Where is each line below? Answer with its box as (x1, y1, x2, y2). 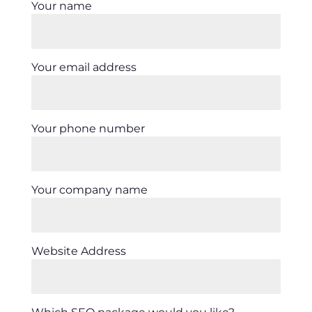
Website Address (31, 244, 126, 258)
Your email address (31, 60, 136, 74)
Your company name (31, 182, 148, 196)
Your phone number (31, 121, 145, 135)
